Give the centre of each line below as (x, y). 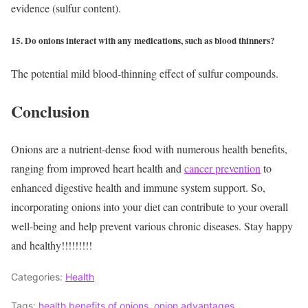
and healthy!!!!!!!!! (52, 245)
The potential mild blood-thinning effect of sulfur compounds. (145, 74)
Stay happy (268, 226)
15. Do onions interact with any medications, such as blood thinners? (143, 41)
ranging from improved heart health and (98, 168)
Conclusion (50, 111)
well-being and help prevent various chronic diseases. (126, 226)
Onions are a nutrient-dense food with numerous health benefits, (149, 149)
